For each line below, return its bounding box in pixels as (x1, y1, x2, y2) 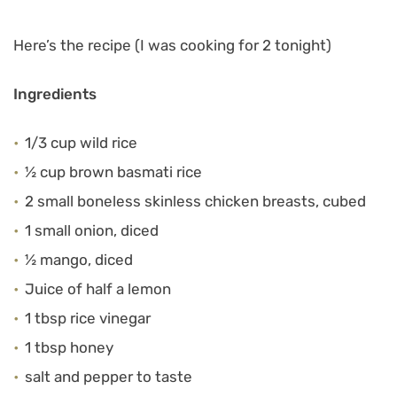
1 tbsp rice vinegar (25, 309, 151, 327)
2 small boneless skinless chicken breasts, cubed (25, 192, 366, 210)
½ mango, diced (25, 251, 133, 269)
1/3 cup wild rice (25, 134, 137, 152)
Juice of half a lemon (25, 280, 171, 298)
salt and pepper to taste (25, 368, 192, 385)
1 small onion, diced (25, 222, 159, 239)
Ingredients (13, 85, 97, 103)
